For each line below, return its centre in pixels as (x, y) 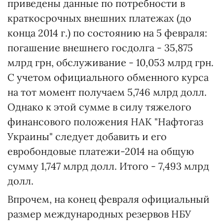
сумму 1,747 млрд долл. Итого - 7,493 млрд (108, 166)
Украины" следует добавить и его (87, 136)
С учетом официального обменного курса (108, 77)
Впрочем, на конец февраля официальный (109, 199)
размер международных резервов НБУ (99, 214)
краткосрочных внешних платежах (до (99, 18)
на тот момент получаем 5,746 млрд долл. (107, 92)
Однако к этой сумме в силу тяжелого (99, 107)
